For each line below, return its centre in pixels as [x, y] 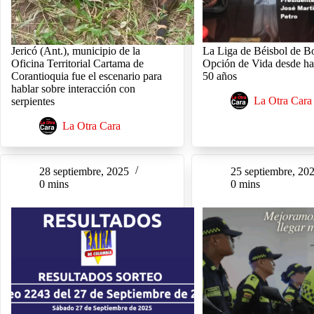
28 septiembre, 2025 [84, 172]
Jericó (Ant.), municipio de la [76, 51]
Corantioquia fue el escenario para [87, 76]
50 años [220, 76]
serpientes [33, 102]
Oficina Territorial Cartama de [77, 64]
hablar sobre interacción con [73, 89]
